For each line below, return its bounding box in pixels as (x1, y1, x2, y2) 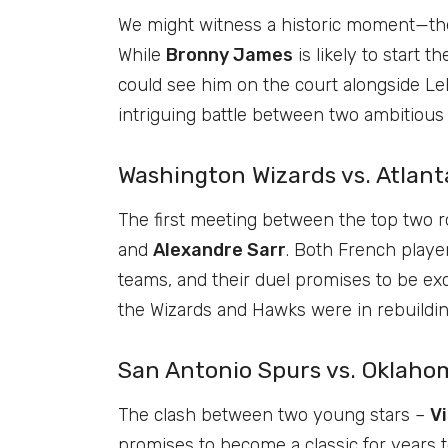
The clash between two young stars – (118, 403, 430, 426)
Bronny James (166, 43, 293, 66)
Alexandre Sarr (153, 238, 286, 261)
